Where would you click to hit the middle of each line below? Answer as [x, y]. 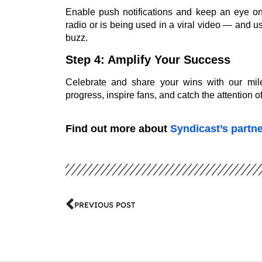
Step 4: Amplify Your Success [148, 60]
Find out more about [118, 128]
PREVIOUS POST [105, 204]
